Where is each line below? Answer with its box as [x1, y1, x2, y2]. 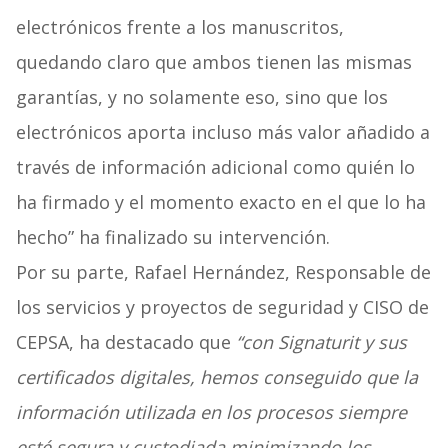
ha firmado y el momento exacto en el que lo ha [15, 190, 426, 215]
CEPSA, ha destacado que [15, 330, 231, 355]
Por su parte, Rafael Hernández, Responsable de [15, 260, 431, 285]
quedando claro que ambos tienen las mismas [15, 50, 412, 75]
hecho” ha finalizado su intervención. [15, 225, 330, 250]
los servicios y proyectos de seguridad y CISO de [15, 295, 429, 320]
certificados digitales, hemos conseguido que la [15, 365, 418, 390]
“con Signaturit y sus [230, 330, 407, 355]
